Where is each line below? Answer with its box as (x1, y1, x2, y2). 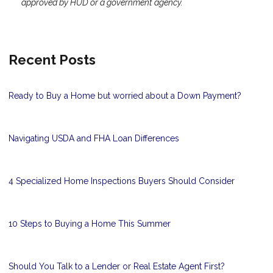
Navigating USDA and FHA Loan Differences (9, 133, 179, 144)
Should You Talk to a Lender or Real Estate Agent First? (9, 261, 225, 272)
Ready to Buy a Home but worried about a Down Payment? (9, 91, 241, 101)
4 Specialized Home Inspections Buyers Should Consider (9, 176, 235, 186)
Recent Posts (9, 52, 96, 68)
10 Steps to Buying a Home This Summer (9, 219, 171, 229)
